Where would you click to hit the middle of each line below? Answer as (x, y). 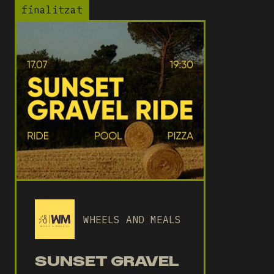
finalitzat (52, 10)
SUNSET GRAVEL (107, 261)
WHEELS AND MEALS (132, 219)
